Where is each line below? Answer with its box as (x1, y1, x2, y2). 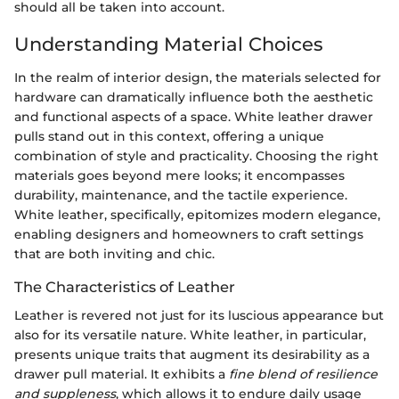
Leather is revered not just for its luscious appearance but (14, 307, 384, 324)
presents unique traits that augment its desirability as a (14, 346, 370, 363)
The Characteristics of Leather (14, 278, 235, 297)
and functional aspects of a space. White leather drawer (14, 109, 373, 126)
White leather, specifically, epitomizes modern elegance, (14, 207, 380, 224)
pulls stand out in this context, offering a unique (14, 128, 324, 145)
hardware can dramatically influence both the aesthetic (14, 89, 373, 106)
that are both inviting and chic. (14, 246, 215, 263)
